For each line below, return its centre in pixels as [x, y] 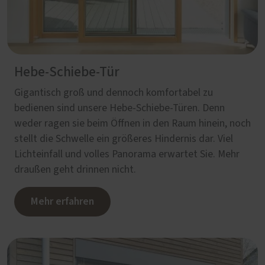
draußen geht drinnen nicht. [75, 170]
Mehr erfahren [62, 202]
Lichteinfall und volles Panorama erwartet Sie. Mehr [127, 155]
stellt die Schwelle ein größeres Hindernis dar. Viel [124, 139]
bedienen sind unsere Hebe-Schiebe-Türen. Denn [119, 109]
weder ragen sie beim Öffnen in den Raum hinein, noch [132, 124]
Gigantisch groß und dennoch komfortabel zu [114, 93]
